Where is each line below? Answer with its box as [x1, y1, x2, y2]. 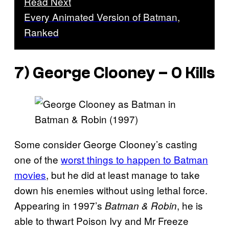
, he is [177, 198, 203, 213]
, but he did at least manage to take [46, 168, 200, 182]
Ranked [24, 25, 59, 39]
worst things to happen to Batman [61, 152, 208, 167]
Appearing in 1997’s [14, 198, 105, 213]
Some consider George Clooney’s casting [14, 137, 197, 151]
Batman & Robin [105, 199, 177, 213]
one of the [14, 152, 61, 167]
